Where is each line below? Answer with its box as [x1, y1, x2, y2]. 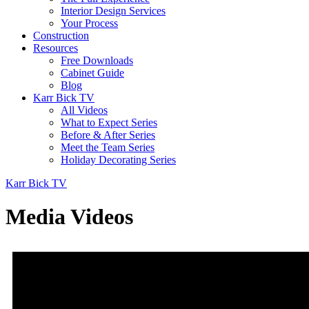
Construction [33, 30, 89, 41]
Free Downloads [61, 54, 133, 66]
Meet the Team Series [61, 141, 154, 153]
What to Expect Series [61, 117, 157, 128]
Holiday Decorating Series [61, 154, 176, 166]
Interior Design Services [61, 5, 166, 17]
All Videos [61, 104, 108, 116]
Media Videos [6, 204, 133, 230]
